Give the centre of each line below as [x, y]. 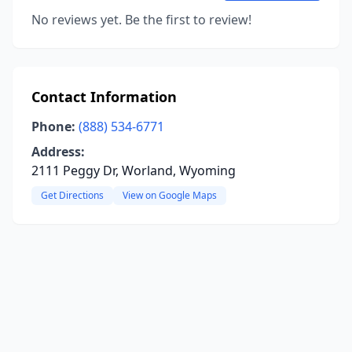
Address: [58, 152]
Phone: [53, 126]
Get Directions [72, 195]
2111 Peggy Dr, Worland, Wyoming [134, 170]
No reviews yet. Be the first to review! [141, 20]
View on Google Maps [170, 195]
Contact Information [104, 97]
